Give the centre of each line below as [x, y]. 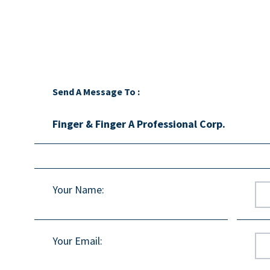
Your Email [76, 240]
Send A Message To [94, 91]
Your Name [77, 189]
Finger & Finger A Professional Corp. [139, 124]
